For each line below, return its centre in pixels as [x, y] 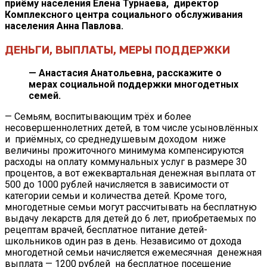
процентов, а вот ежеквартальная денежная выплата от [130, 173]
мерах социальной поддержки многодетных [133, 84]
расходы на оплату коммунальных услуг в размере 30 [126, 162]
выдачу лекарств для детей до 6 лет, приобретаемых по [131, 218]
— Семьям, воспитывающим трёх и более [98, 116]
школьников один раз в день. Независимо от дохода [123, 241]
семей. [45, 95]
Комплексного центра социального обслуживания [124, 15]
